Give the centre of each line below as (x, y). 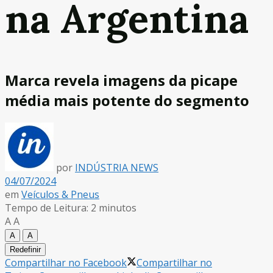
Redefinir (25, 249)
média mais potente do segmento (127, 100)
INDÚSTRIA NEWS (117, 167)
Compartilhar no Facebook (66, 262)
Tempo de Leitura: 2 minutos (71, 207)
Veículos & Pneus (60, 194)
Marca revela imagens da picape (121, 80)
